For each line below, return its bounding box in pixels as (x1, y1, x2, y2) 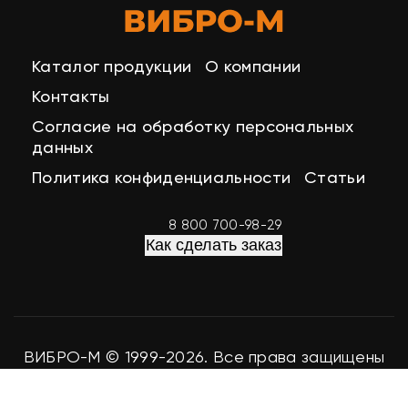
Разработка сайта (83, 371, 236, 391)
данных (32, 137, 93, 157)
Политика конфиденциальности (32, 167, 291, 187)
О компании (205, 56, 301, 76)
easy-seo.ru (235, 371, 325, 391)
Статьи (304, 167, 365, 187)
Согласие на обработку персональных (32, 116, 354, 136)
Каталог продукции (32, 56, 192, 76)
